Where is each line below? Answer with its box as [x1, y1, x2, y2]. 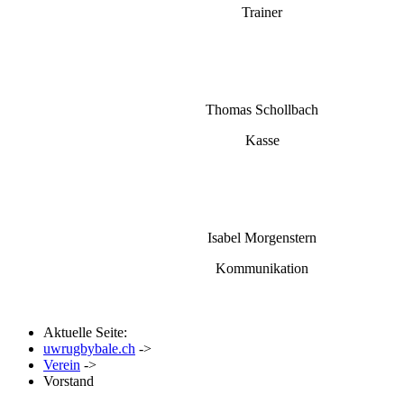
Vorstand [43, 372, 94, 389]
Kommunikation [216, 260, 308, 276]
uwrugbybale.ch [43, 340, 135, 356]
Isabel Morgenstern [207, 229, 317, 245]
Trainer [242, 4, 282, 20]
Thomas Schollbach [206, 101, 318, 117]
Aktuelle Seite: [43, 324, 134, 340]
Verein [43, 356, 80, 372]
